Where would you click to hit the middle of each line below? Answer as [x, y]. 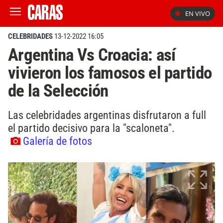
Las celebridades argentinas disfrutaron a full [107, 115]
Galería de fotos [57, 141]
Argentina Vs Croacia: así [92, 55]
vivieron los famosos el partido [110, 73]
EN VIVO [198, 13]
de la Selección [58, 91]
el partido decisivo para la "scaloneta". [91, 128]
